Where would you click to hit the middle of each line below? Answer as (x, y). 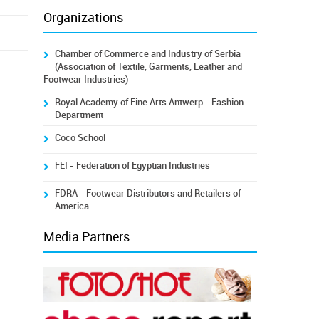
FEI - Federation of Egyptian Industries (132, 166)
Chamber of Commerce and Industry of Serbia (147, 54)
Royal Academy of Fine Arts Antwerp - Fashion (149, 102)
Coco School (80, 138)
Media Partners (86, 237)
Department (79, 115)
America (72, 206)
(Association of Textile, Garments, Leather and (148, 67)
